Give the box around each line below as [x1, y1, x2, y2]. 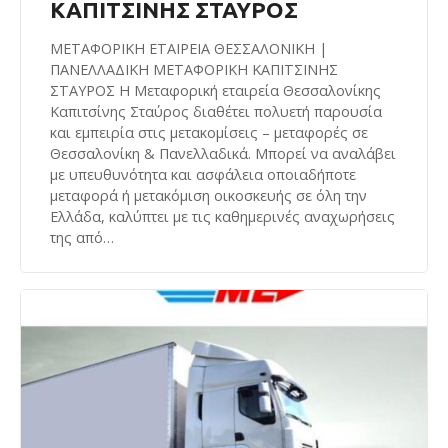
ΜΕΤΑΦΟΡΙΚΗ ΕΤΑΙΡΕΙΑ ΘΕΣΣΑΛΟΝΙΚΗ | [50, 39, 327, 59]
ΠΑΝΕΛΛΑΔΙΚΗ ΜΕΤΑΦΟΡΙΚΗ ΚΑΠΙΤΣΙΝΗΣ [50, 60, 338, 80]
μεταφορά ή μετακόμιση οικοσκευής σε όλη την [50, 186, 367, 206]
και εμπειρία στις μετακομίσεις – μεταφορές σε [50, 123, 368, 143]
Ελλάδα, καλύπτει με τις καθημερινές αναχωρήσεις [50, 207, 395, 227]
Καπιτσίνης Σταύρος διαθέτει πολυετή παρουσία [50, 102, 382, 122]
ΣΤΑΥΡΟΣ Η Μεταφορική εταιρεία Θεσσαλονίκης [50, 81, 381, 101]
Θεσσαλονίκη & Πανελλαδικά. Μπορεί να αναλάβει [50, 144, 396, 164]
